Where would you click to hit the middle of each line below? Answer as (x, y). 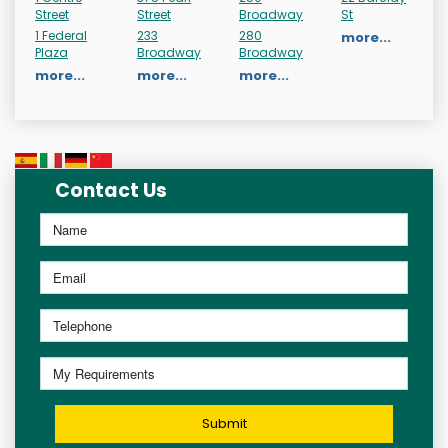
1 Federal (61, 36)
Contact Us (111, 191)
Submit (224, 424)
